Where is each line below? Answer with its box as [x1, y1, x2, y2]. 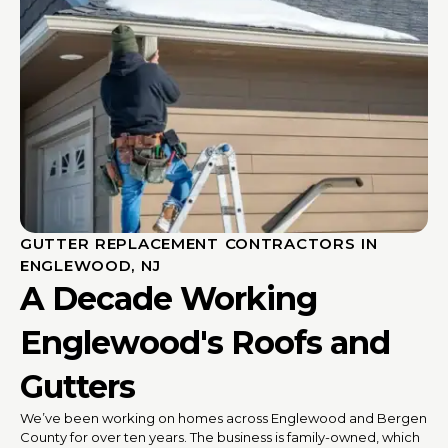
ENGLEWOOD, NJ [20, 255, 161, 275]
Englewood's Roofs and [20, 322, 390, 362]
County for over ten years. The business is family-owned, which [20, 428, 420, 445]
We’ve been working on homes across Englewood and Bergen [20, 409, 427, 426]
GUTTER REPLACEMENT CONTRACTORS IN [20, 233, 378, 253]
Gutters [20, 366, 135, 406]
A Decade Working [20, 278, 317, 318]
